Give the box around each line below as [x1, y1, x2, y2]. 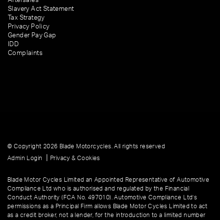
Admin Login [7, 155, 43, 161]
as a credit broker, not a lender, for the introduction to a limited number [7, 212, 206, 218]
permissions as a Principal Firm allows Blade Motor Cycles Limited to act [7, 203, 208, 209]
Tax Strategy [8, 14, 45, 21]
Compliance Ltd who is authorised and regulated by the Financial [7, 185, 190, 192]
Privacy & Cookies [50, 155, 100, 161]
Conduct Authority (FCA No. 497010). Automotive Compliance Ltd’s [7, 194, 197, 200]
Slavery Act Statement [8, 5, 74, 12]
